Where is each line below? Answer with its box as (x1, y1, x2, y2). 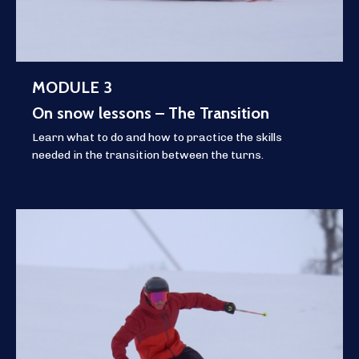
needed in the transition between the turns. (32, 148, 264, 162)
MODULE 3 (32, 78, 112, 97)
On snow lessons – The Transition (32, 103, 269, 123)
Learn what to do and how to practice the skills (32, 131, 282, 144)
